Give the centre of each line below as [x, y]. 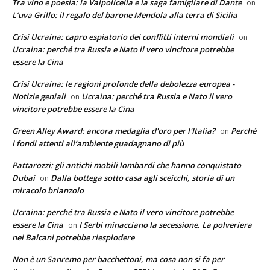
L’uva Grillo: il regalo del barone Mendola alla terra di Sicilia [125, 15]
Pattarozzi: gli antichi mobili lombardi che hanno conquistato [127, 165]
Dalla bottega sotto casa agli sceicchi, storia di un [143, 177]
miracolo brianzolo [48, 190]
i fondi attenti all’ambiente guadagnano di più [98, 143]
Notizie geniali [39, 96]
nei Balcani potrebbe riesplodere [73, 237]
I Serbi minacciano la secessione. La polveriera [165, 224]
